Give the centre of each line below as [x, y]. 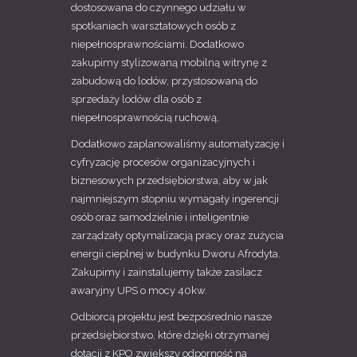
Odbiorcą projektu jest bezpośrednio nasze [171, 316]
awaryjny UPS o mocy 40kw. [139, 290]
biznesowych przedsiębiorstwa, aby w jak [169, 180]
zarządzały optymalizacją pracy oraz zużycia [177, 235]
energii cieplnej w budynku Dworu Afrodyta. [176, 253]
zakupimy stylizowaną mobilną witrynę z [169, 62]
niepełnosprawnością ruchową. [145, 117]
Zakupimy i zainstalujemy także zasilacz [167, 272]
